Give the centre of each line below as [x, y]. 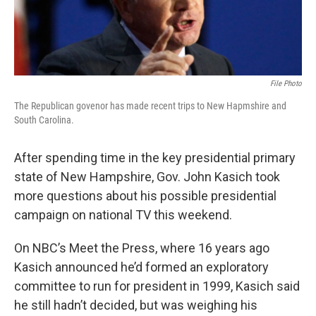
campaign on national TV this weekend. [123, 214]
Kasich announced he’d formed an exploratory [141, 267]
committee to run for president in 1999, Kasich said [157, 286]
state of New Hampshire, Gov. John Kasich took [147, 176]
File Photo [286, 83]
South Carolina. [44, 120]
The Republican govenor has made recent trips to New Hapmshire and [150, 105]
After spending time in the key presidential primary [155, 157]
